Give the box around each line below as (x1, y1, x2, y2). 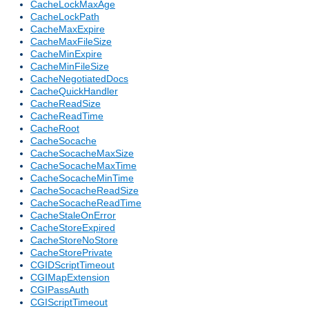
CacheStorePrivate (30, 247, 112, 259)
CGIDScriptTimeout (30, 259, 114, 271)
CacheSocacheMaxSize (30, 148, 134, 159)
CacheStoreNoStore (30, 235, 118, 246)
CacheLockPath (30, 11, 99, 23)
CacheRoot (30, 123, 79, 134)
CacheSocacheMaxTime (30, 160, 137, 172)
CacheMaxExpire (30, 23, 105, 35)
